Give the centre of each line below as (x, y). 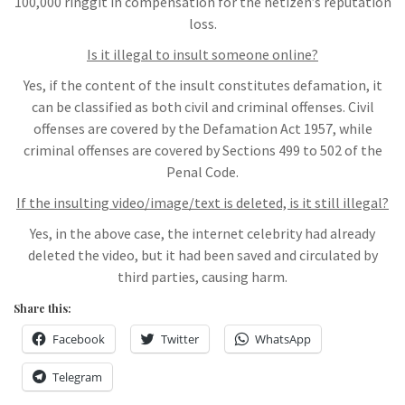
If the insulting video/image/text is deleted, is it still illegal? (202, 202)
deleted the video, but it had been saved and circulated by (202, 254)
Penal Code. (202, 171)
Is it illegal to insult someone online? (202, 54)
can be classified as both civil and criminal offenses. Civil (202, 106)
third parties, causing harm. (202, 276)
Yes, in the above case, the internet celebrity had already (202, 233)
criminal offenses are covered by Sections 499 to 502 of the (202, 150)
